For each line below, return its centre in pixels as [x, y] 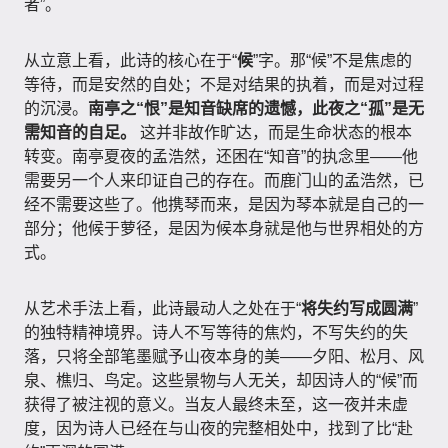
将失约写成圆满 [357, 308]
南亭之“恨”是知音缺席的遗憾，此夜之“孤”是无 [256, 108]
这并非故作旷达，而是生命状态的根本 [274, 132]
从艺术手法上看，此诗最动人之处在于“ [162, 308]
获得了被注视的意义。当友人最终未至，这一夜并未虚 [216, 404]
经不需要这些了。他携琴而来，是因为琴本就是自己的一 [224, 204]
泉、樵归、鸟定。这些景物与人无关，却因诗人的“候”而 [221, 380]
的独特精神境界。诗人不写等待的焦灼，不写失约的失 [216, 332]
